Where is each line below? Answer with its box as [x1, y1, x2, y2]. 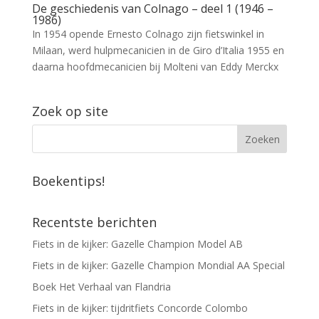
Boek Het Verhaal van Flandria [31, 279, 171, 293]
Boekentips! [31, 172, 105, 189]
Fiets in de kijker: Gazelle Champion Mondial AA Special [31, 258, 285, 272]
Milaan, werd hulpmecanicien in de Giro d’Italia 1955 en [31, 43, 284, 57]
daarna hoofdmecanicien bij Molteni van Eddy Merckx [31, 59, 278, 73]
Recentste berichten [31, 213, 157, 231]
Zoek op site [31, 102, 108, 120]
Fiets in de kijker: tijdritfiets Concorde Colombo [31, 300, 248, 315]
